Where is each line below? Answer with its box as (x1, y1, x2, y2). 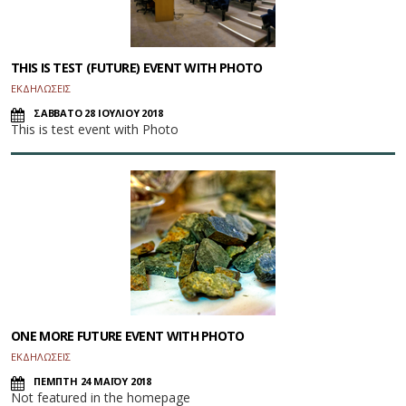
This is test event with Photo (11, 121, 179, 139)
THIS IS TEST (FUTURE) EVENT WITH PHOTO (11, 59, 263, 77)
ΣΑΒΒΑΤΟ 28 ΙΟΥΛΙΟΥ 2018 (34, 106, 163, 121)
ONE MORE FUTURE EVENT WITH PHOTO (11, 327, 245, 345)
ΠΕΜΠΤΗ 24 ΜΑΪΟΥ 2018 (34, 374, 151, 389)
